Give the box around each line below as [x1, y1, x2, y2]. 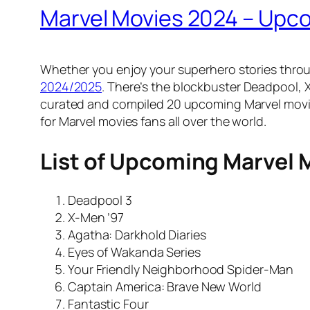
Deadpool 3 [68, 192, 132, 209]
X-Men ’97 [68, 209, 125, 226]
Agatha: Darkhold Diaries [68, 226, 206, 244]
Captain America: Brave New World [68, 278, 262, 295]
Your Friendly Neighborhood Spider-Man [68, 261, 294, 278]
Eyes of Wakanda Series [68, 244, 201, 261]
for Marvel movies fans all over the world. [40, 113, 266, 130]
